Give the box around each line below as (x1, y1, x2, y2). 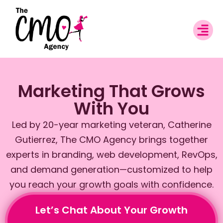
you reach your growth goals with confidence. (9, 178, 214, 191)
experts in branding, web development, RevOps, (5, 148, 218, 161)
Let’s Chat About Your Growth (35, 203, 188, 217)
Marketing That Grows (18, 79, 205, 103)
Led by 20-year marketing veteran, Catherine (11, 118, 212, 131)
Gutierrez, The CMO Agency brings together (15, 133, 208, 146)
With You (74, 96, 149, 120)
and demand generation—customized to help (10, 163, 213, 176)
